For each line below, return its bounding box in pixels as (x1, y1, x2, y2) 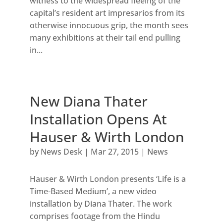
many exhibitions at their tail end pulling (29, 32, 180, 43)
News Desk (40, 146, 82, 157)
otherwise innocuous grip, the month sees (29, 19, 188, 31)
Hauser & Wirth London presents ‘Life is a (29, 173, 186, 184)
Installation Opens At (29, 109, 167, 128)
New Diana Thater (29, 91, 148, 111)
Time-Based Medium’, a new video (29, 185, 157, 197)
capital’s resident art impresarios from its (29, 7, 185, 18)
